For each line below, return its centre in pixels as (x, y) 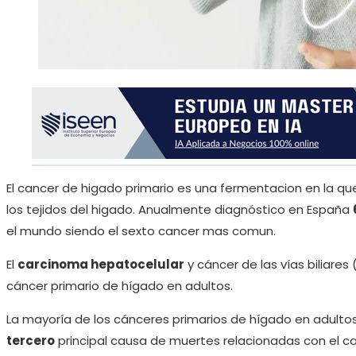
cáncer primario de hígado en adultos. (120, 286)
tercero (31, 341)
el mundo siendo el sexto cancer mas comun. (141, 231)
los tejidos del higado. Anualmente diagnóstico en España (180, 210)
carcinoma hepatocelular (101, 265)
